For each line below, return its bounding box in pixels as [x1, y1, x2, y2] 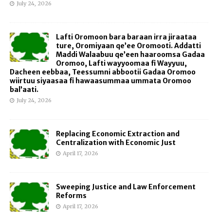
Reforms [56, 191, 87, 200]
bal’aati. [10, 85, 38, 94]
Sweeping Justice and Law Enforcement [56, 182, 196, 191]
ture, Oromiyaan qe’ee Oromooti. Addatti [56, 41, 201, 50]
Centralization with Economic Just [56, 138, 176, 147]
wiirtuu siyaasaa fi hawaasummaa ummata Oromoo [10, 76, 191, 85]
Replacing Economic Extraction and [56, 129, 180, 138]
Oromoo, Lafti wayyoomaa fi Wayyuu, [56, 58, 187, 68]
